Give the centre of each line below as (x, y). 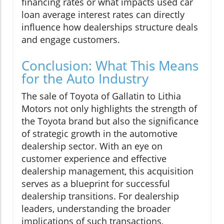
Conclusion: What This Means (110, 66)
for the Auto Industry (85, 79)
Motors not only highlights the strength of (109, 109)
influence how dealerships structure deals (110, 27)
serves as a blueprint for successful (96, 184)
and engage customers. (71, 40)
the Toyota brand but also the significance (110, 121)
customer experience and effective (94, 159)
